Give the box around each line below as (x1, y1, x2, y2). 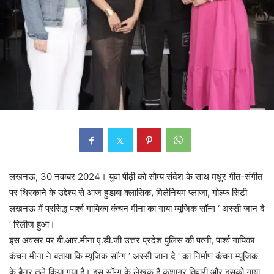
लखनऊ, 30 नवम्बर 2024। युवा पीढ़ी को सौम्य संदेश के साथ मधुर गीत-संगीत (9, 171, 262, 183)
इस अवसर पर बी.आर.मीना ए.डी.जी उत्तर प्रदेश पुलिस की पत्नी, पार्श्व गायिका (9, 234, 254, 246)
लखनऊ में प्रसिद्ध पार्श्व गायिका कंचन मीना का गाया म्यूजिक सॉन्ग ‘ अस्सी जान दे (9, 202, 265, 215)
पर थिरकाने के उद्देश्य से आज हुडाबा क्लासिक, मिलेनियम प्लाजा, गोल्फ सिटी (9, 187, 247, 199)
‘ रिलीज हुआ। (9, 218, 55, 231)
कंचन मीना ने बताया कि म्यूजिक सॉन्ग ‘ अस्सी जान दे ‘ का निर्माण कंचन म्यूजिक (9, 250, 258, 262)
